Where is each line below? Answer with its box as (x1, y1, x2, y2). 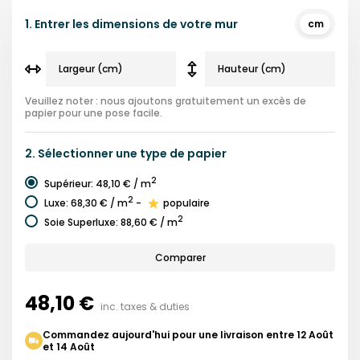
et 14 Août (43, 339, 95, 354)
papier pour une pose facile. (25, 105, 162, 120)
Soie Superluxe (44, 215, 116, 229)
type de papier (140, 145, 227, 162)
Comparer (154, 250, 206, 264)
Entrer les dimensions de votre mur (35, 15, 238, 32)
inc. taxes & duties (100, 299, 190, 313)
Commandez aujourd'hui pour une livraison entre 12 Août (43, 327, 333, 342)
